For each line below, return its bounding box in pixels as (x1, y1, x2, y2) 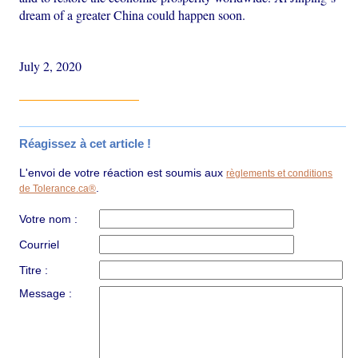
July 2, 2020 (19, 58, 82, 75)
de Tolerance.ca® (19, 183, 97, 195)
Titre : (19, 264, 49, 277)
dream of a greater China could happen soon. (19, 6, 246, 24)
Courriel (19, 238, 60, 252)
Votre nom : (19, 213, 78, 226)
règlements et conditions (226, 168, 333, 180)
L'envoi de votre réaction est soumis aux (19, 166, 227, 180)
